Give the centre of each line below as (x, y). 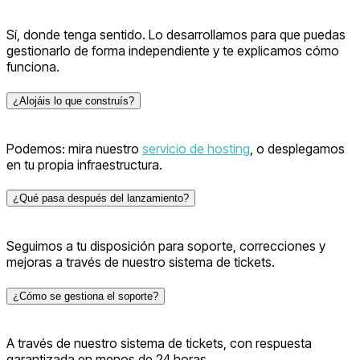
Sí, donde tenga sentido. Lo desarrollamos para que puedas (176, 35)
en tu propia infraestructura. (84, 164)
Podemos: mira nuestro (74, 148)
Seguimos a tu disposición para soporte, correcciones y (166, 246)
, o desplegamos (297, 148)
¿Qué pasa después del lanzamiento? (101, 198)
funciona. (33, 67)
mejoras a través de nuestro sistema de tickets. (141, 262)
